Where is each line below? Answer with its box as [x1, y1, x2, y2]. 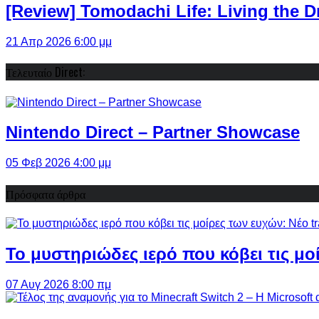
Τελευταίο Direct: [6, 63, 85, 81]
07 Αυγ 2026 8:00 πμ [6, 278, 111, 291]
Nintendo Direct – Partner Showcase [6, 122, 300, 142]
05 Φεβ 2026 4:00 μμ [6, 157, 111, 169]
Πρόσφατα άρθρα [6, 184, 85, 202]
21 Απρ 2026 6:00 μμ [6, 35, 112, 48]
